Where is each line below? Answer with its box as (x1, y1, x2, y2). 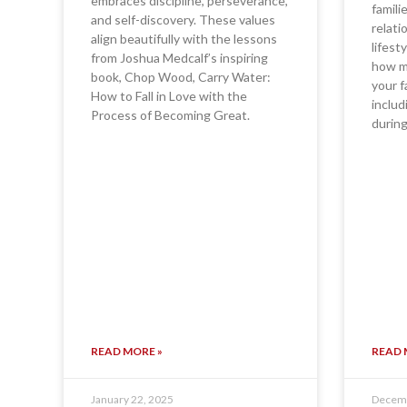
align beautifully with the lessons (91, 31, 277, 47)
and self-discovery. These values (91, 12, 275, 28)
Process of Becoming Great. (91, 107, 250, 124)
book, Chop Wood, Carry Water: (91, 69, 271, 85)
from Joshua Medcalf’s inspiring (91, 50, 268, 66)
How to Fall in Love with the (91, 88, 247, 104)
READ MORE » (91, 344, 163, 359)
